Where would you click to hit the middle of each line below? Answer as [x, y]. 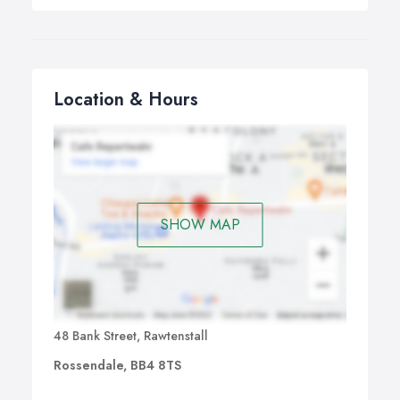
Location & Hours [126, 100]
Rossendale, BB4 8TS [117, 366]
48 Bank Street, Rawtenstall [131, 336]
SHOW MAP [200, 224]
